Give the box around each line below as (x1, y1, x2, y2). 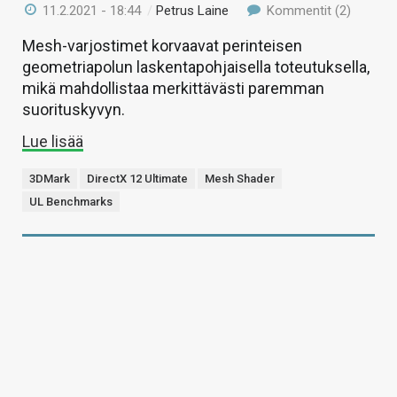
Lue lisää (22, 132, 83, 152)
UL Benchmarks (29, 195, 113, 209)
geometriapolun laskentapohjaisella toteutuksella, (22, 58, 370, 77)
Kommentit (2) (262, 3, 351, 19)
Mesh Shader (205, 172, 275, 186)
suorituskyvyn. (22, 100, 125, 120)
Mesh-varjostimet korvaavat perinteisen (22, 36, 302, 56)
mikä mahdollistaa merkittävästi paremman (22, 79, 324, 98)
